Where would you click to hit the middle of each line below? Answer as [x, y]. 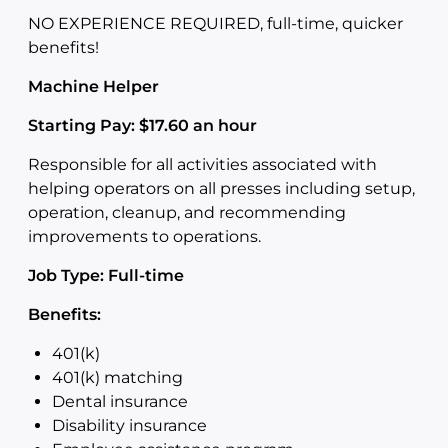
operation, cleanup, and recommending [187, 212]
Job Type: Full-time [106, 275]
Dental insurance [120, 401]
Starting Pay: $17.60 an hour [142, 125]
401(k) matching [117, 377]
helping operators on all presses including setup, [221, 188]
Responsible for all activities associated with [202, 164]
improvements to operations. [144, 236]
